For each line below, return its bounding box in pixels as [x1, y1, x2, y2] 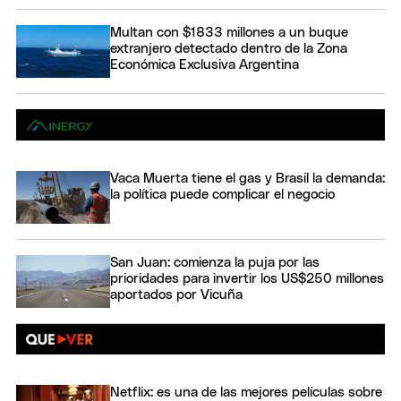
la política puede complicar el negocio [110, 187, 335, 201]
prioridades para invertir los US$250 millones [110, 272, 384, 286]
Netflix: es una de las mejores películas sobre [110, 385, 382, 399]
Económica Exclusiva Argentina [110, 57, 299, 72]
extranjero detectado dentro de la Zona [110, 41, 347, 55]
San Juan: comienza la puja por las [110, 256, 320, 270]
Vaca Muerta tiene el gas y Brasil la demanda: [110, 171, 385, 185]
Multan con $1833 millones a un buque [110, 25, 348, 39]
